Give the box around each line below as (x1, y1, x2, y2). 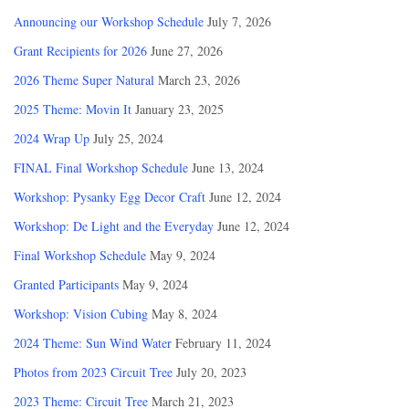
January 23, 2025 (135, 100, 224, 119)
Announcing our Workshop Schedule (14, 13, 204, 31)
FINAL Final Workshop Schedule (14, 159, 188, 177)
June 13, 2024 (192, 159, 264, 177)
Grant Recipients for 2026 (14, 42, 147, 60)
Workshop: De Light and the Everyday (14, 217, 214, 236)
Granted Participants (14, 276, 119, 294)
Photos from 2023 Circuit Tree (14, 363, 173, 382)
